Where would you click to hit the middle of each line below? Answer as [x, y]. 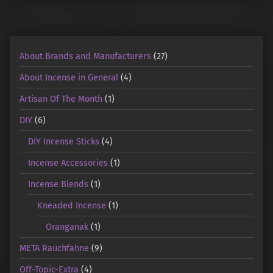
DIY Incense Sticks [64, 141]
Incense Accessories [68, 162]
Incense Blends [58, 184]
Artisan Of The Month [61, 98]
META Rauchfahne [54, 248]
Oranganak [67, 226]
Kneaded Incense [71, 205]
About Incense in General [69, 77]
